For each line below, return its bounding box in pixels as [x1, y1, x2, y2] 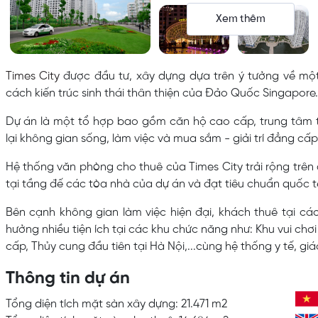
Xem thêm [216, 13, 265, 26]
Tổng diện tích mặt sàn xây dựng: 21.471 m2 [5, 298, 227, 311]
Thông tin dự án [5, 270, 130, 288]
